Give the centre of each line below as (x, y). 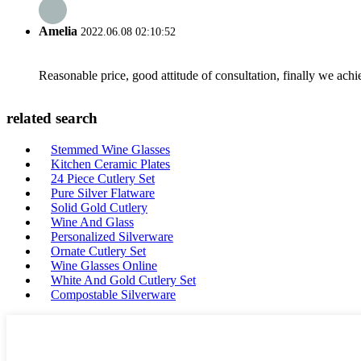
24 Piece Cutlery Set (103, 178)
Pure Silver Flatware (103, 193)
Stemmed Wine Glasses (110, 149)
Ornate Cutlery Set (98, 251)
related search (52, 118)
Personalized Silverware (112, 237)
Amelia (58, 31)
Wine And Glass (92, 222)
